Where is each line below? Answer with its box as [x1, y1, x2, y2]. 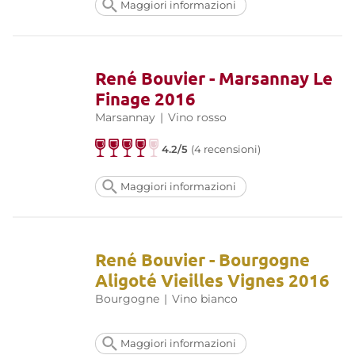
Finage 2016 [95, 87, 196, 109]
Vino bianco [172, 291, 238, 306]
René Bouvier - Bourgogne [95, 248, 310, 270]
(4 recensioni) [191, 143, 261, 155]
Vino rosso [168, 109, 227, 124]
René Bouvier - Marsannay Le [95, 67, 333, 89]
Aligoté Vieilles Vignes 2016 [95, 269, 330, 291]
